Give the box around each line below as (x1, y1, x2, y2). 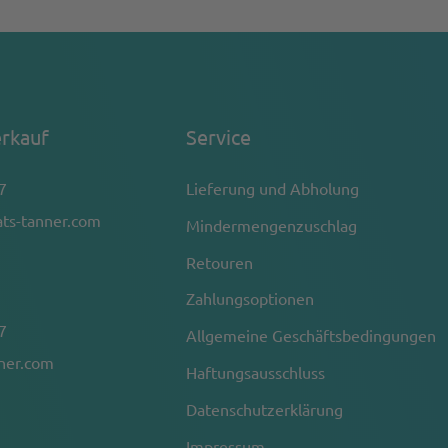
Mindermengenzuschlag (186, 214, 358, 235)
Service (186, 124, 252, 149)
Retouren (186, 251, 254, 272)
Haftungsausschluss (186, 361, 326, 382)
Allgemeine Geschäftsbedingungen (186, 325, 437, 346)
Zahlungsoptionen (186, 288, 315, 309)
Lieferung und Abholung (186, 178, 360, 198)
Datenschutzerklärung (186, 398, 344, 419)
